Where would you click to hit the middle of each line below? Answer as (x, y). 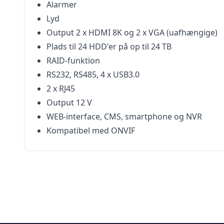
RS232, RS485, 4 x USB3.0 (93, 74)
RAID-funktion (73, 60)
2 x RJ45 (61, 88)
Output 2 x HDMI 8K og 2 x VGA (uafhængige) (132, 32)
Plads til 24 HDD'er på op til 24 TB (109, 46)
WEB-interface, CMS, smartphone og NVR (124, 116)
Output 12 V (69, 102)
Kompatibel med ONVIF (91, 130)
